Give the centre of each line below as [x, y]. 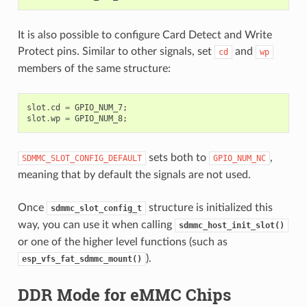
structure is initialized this [209, 207]
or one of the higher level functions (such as [122, 242]
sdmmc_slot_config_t [96, 208]
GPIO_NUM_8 [98, 118]
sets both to [177, 157]
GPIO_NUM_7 [98, 107]
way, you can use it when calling [96, 224]
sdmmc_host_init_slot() [231, 225]
